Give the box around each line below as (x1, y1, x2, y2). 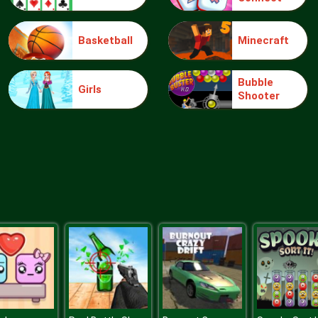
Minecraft (237, 33, 289, 47)
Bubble (237, 76, 273, 89)
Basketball (77, 33, 133, 47)
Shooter (237, 89, 280, 102)
